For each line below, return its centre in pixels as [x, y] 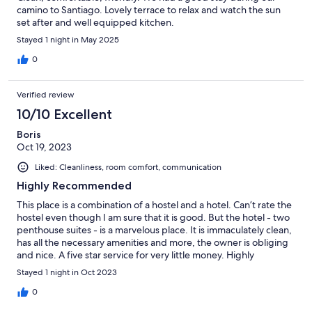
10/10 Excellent [64, 115]
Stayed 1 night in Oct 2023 [67, 273]
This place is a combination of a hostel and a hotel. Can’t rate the [154, 205]
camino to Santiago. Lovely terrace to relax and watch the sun [149, 10]
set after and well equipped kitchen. [95, 23]
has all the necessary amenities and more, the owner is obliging [153, 243]
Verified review [46, 95]
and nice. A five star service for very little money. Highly [135, 255]
